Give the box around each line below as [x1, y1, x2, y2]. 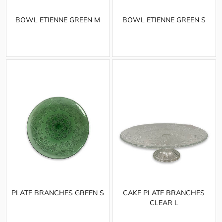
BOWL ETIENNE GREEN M [15, 15, 101, 25]
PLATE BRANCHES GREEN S [11, 188, 105, 197]
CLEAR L [149, 198, 178, 207]
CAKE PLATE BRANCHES [123, 188, 205, 197]
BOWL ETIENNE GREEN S [122, 15, 206, 25]
